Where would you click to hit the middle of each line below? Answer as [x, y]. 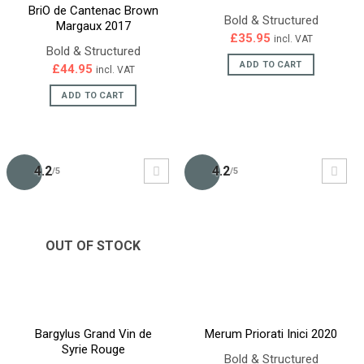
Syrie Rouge [93, 349]
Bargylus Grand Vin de [93, 334]
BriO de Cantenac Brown [93, 10]
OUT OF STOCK [93, 245]
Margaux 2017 [93, 26]
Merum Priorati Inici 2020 [271, 334]
